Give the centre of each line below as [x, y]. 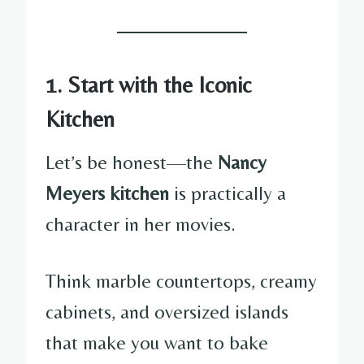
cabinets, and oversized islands [167, 311]
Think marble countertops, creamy [181, 280]
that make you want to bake [157, 342]
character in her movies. [141, 223]
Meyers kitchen [107, 193]
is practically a [227, 193]
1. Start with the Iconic [149, 84]
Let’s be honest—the [132, 162]
